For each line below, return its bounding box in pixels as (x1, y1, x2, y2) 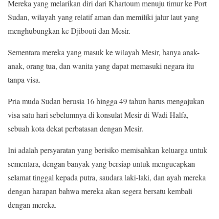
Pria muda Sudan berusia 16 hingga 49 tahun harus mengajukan (8, 96, 204, 107)
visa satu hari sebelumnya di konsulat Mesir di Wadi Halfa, (8, 109, 189, 120)
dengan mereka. (8, 199, 57, 210)
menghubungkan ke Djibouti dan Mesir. (8, 25, 131, 36)
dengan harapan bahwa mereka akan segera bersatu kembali (8, 186, 192, 197)
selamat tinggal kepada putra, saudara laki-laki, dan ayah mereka (8, 172, 206, 183)
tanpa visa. (8, 74, 41, 85)
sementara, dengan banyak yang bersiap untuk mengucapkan (8, 158, 195, 169)
